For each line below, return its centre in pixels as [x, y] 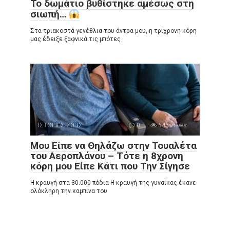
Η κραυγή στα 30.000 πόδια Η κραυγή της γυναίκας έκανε [113, 183]
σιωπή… [50, 14]
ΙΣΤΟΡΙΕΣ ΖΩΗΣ [60, 126]
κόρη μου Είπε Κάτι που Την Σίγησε [110, 166]
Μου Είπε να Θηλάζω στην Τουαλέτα [113, 146]
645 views [172, 126]
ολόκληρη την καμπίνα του [69, 191]
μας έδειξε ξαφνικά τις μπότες [75, 39]
